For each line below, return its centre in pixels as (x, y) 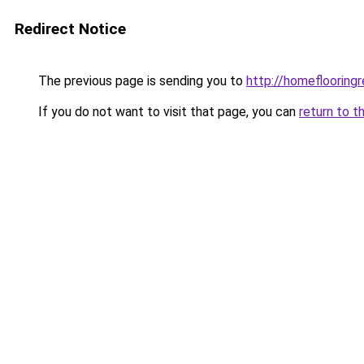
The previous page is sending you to (141, 81)
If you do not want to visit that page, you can (167, 112)
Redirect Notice (70, 29)
